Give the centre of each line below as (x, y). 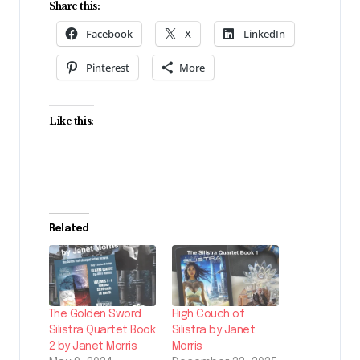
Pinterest (108, 67)
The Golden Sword (95, 314)
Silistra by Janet (214, 330)
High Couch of (209, 314)
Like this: (72, 121)
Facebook (109, 33)
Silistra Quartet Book (102, 330)
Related (69, 229)
